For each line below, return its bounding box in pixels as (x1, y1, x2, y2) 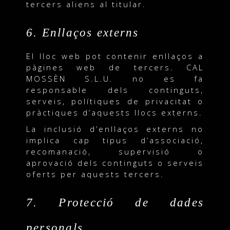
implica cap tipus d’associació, (26, 135, 204, 145)
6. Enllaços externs (26, 26, 139, 39)
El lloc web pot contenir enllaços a (26, 50, 204, 61)
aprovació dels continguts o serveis (26, 157, 204, 168)
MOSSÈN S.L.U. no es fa (26, 73, 204, 84)
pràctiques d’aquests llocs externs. (26, 107, 203, 118)
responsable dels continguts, (26, 84, 204, 95)
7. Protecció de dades (26, 196, 204, 209)
